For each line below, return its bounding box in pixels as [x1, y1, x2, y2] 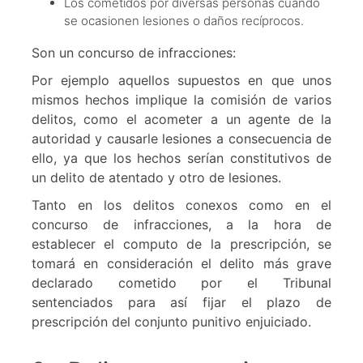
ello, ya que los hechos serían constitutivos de [31, 150, 332, 167]
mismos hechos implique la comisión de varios [31, 92, 332, 109]
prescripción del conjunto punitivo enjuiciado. [31, 314, 311, 331]
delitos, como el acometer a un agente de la [31, 111, 332, 128]
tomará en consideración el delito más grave [31, 255, 332, 272]
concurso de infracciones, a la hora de [31, 216, 332, 233]
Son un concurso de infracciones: [31, 45, 236, 62]
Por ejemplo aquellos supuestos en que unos [31, 72, 332, 89]
